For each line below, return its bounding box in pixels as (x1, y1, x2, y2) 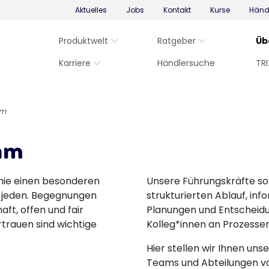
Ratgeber (157, 35, 196, 47)
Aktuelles (74, 5, 107, 15)
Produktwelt (59, 35, 108, 47)
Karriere (59, 57, 91, 69)
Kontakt (163, 5, 191, 15)
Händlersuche (157, 57, 215, 69)
